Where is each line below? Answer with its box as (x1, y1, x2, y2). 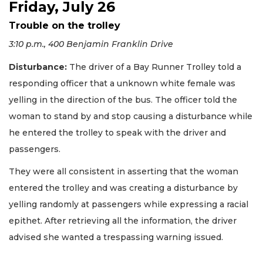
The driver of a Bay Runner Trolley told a (67, 61, 241, 72)
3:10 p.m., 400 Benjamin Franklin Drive (9, 39, 173, 50)
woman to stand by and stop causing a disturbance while (9, 110, 252, 122)
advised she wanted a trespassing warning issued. (9, 232, 225, 243)
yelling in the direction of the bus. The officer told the (9, 94, 237, 105)
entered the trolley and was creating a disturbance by (9, 183, 238, 194)
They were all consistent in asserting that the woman (9, 166, 238, 177)
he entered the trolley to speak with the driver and (9, 127, 226, 138)
